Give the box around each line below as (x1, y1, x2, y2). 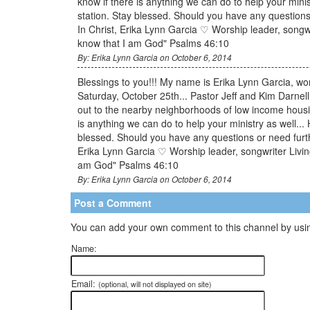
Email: (71, 277, 98, 290)
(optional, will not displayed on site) (98, 278, 212, 289)
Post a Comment (74, 195, 152, 210)
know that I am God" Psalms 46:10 (77, 35, 229, 50)
